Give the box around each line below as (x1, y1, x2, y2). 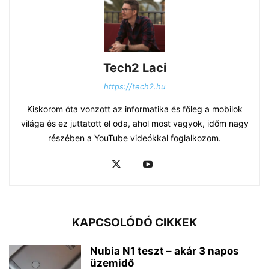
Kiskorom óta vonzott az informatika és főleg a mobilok (26, 104, 243, 115)
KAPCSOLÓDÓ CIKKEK (72, 216, 197, 230)
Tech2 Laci (103, 61, 166, 76)
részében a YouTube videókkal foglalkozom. (48, 133, 221, 144)
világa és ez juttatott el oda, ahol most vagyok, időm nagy (20, 118, 249, 129)
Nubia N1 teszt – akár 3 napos (90, 245, 239, 258)
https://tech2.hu (103, 82, 166, 92)
